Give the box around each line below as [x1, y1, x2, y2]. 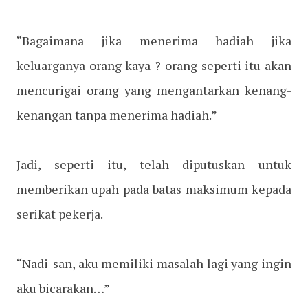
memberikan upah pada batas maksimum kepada [16, 181, 291, 198]
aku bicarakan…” [16, 280, 110, 297]
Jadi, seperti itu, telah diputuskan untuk [16, 156, 291, 173]
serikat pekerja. [16, 206, 103, 223]
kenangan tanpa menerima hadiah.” [16, 107, 217, 124]
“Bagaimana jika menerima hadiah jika [16, 32, 291, 49]
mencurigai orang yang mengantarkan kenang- [16, 82, 291, 99]
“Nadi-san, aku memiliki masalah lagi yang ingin [16, 255, 291, 272]
